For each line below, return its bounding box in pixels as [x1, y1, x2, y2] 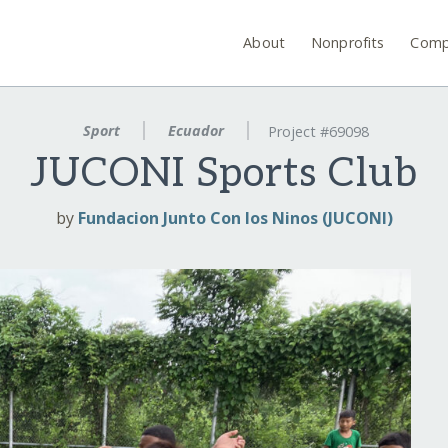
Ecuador [164, 121, 228, 140]
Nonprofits [311, 32, 385, 52]
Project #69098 [267, 122, 369, 142]
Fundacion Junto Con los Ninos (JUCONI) [77, 207, 393, 230]
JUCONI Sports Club [30, 150, 418, 199]
